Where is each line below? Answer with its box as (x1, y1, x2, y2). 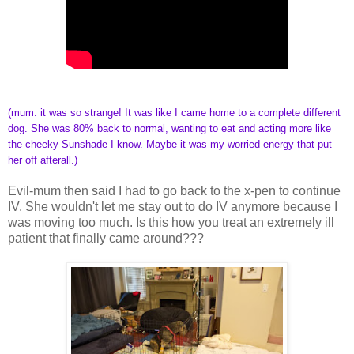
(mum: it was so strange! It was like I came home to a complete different (8, 106, 341, 119)
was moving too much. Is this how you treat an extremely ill (8, 215, 334, 229)
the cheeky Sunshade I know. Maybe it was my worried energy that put (8, 137, 332, 150)
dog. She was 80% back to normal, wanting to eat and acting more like (8, 122, 331, 134)
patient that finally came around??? (8, 231, 204, 245)
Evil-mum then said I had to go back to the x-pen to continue (8, 183, 341, 198)
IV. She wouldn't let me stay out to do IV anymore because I (8, 199, 337, 213)
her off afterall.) (8, 153, 77, 166)
